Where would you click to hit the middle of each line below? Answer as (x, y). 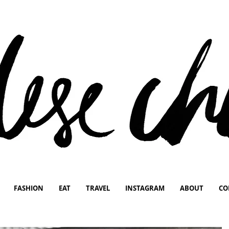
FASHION (28, 188)
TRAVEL (98, 188)
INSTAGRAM (145, 188)
